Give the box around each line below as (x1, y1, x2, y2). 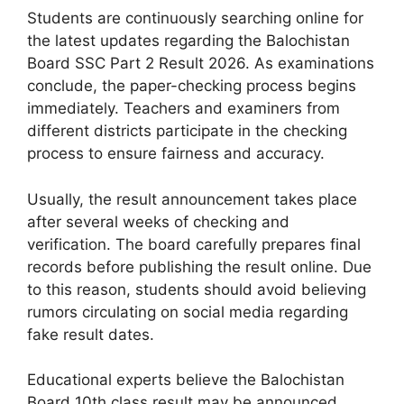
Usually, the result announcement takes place (27, 189, 357, 208)
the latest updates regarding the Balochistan (27, 32, 350, 50)
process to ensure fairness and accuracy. (27, 144, 325, 163)
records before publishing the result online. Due (27, 257, 372, 276)
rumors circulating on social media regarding (27, 302, 348, 321)
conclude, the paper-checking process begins (27, 77, 356, 96)
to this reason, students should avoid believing (27, 280, 366, 298)
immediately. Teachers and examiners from (27, 99, 340, 118)
